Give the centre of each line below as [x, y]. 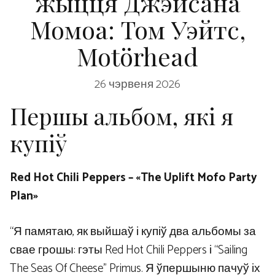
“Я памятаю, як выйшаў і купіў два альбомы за [133, 232]
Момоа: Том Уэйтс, [137, 29]
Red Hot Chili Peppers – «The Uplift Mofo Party [134, 177]
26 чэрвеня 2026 [137, 84]
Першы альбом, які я [122, 115]
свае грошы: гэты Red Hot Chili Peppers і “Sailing [129, 250]
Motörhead [137, 56]
